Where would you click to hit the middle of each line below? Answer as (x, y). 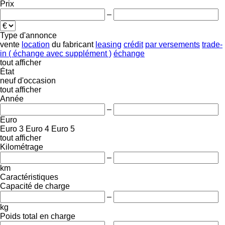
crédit (133, 44)
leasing (108, 44)
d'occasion (37, 80)
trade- (212, 44)
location (36, 44)
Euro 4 (37, 129)
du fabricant (73, 44)
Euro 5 (63, 129)
